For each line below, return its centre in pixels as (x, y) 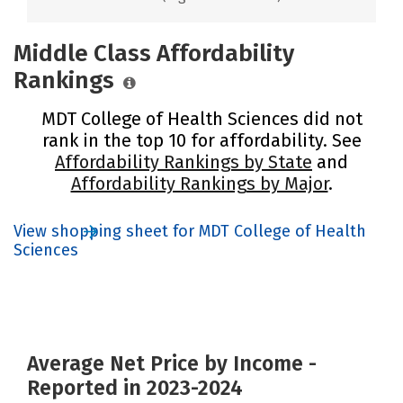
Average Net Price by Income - (172, 363)
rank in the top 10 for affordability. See (201, 140)
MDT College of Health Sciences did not (201, 118)
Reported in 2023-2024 (135, 387)
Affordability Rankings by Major (199, 183)
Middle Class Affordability (154, 53)
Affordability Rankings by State (184, 161)
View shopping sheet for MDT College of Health (190, 231)
